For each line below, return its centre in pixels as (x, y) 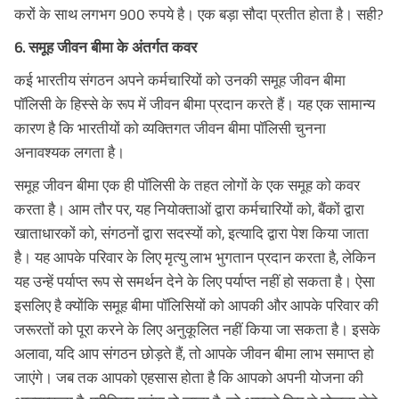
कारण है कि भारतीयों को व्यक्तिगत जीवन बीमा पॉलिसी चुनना (170, 128)
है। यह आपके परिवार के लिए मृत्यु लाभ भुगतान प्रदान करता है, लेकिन (195, 257)
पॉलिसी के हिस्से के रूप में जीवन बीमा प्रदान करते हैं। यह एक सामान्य (195, 104)
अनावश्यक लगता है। (69, 152)
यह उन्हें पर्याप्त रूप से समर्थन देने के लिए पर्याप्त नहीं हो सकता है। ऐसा (195, 281)
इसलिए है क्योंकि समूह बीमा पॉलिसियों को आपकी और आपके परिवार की (196, 305)
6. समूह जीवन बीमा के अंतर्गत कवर (106, 47)
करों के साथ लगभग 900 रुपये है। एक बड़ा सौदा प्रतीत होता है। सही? (199, 14)
